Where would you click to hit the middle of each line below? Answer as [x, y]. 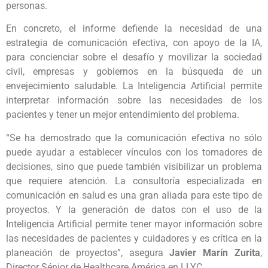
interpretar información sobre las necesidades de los [134, 100]
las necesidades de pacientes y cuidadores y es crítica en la [134, 238]
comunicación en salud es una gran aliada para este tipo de [134, 195]
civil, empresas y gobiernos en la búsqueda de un [134, 72]
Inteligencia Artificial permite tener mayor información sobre [134, 224]
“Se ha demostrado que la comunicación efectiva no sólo [134, 138]
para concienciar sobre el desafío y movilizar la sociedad [134, 57]
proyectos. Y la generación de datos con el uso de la [134, 209]
